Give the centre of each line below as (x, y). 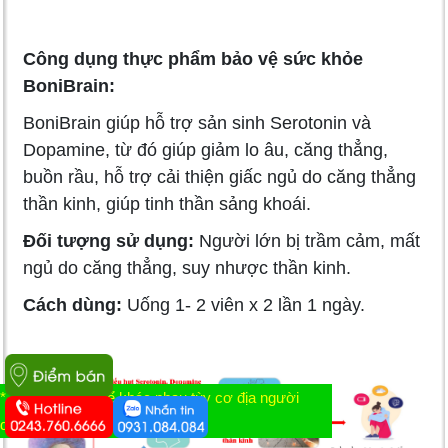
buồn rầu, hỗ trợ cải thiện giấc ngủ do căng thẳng (219, 176)
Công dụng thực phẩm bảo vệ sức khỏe (193, 58)
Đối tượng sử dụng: (111, 240)
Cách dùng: (75, 304)
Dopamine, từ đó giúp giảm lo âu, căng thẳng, (205, 149)
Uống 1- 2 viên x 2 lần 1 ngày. (246, 304)
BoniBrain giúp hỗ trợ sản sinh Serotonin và (197, 122)
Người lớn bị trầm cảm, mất (309, 240)
